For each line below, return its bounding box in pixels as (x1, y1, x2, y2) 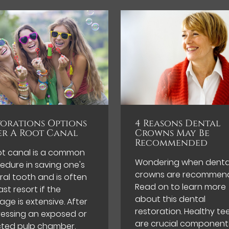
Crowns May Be (134, 127, 210, 140)
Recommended (134, 137, 208, 150)
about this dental (134, 193, 205, 205)
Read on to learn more (134, 181, 226, 193)
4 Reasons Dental (134, 118, 221, 130)
